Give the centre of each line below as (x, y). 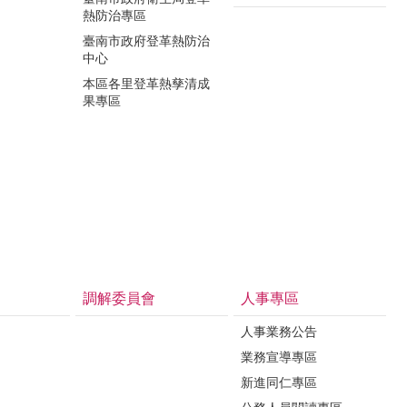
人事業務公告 (279, 331)
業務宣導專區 (279, 357)
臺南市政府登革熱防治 (146, 40)
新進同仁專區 (279, 382)
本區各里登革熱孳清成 (146, 83)
